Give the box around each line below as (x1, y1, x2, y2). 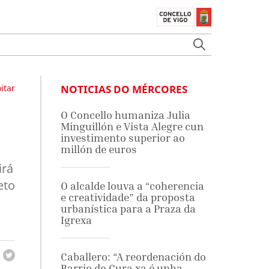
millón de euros (60, 143, 137, 156)
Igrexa (60, 214, 92, 226)
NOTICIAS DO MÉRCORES (60, 82, 187, 96)
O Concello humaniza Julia (60, 109, 190, 121)
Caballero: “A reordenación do (60, 250, 206, 263)
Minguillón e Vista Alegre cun (60, 120, 204, 133)
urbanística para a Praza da (60, 202, 196, 215)
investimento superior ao (60, 131, 185, 144)
